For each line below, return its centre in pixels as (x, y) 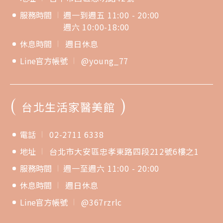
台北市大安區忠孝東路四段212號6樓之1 (124, 151)
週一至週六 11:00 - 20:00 (111, 168)
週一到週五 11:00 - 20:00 (111, 15)
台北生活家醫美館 (68, 108)
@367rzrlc (102, 202)
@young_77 (105, 60)
